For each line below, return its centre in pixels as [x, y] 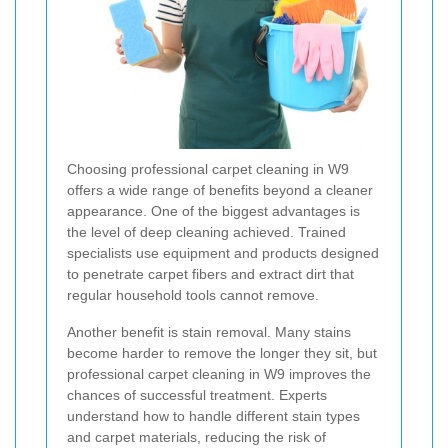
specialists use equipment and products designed [223, 252]
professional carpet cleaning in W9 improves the [219, 373]
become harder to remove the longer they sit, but [222, 352]
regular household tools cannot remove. [193, 294]
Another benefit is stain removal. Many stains [209, 331]
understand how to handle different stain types [213, 415]
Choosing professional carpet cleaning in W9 [208, 168]
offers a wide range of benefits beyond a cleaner [220, 189]
